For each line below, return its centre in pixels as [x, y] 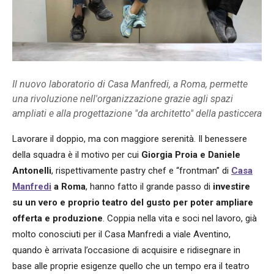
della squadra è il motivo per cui [77, 155]
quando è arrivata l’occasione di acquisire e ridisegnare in [126, 250]
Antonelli [32, 171]
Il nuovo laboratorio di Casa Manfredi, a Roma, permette [130, 84]
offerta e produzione [57, 218]
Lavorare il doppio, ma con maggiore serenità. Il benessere [130, 139]
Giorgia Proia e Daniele [191, 155]
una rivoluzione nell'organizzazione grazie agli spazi [123, 99]
